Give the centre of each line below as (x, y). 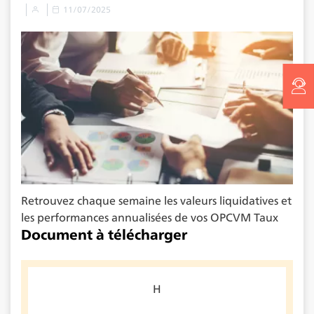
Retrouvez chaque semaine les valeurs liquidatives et (156, 201)
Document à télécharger (104, 235)
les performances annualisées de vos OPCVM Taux (150, 218)
